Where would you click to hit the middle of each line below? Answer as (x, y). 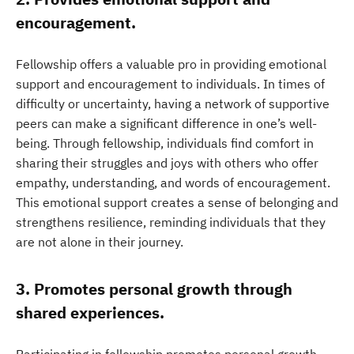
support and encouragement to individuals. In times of (170, 84)
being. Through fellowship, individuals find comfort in (165, 143)
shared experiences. (90, 313)
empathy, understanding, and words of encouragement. (173, 183)
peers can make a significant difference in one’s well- (166, 123)
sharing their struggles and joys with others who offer (167, 163)
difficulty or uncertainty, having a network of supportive (173, 104)
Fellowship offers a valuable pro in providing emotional (171, 64)
